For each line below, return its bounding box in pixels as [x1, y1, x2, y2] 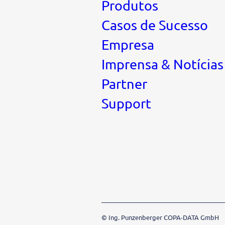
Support [101, 94, 151, 111]
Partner [101, 75, 147, 92]
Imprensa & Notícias [101, 55, 223, 72]
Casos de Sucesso [101, 16, 208, 33]
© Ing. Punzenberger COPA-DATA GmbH [101, 212, 219, 221]
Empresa [101, 36, 154, 53]
